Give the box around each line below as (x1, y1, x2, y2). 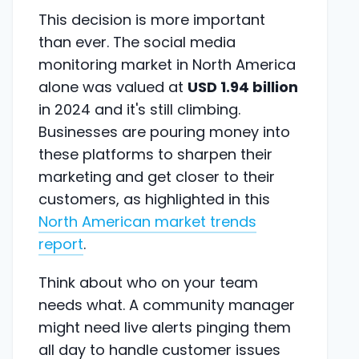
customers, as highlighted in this (38, 188, 270, 209)
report (38, 233, 83, 254)
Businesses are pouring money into (38, 121, 290, 142)
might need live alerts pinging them (38, 317, 291, 337)
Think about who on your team (38, 272, 258, 292)
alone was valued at (38, 76, 188, 97)
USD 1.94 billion (188, 76, 298, 97)
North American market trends (38, 211, 256, 232)
